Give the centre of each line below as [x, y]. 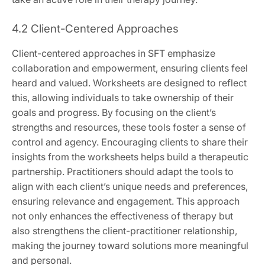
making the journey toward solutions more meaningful [130, 246]
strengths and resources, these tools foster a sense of [129, 127]
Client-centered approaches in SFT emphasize [114, 54]
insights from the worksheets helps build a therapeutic [130, 157]
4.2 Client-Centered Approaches [95, 29]
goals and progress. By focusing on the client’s [114, 113]
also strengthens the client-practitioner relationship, [125, 231]
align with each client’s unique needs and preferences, [130, 187]
